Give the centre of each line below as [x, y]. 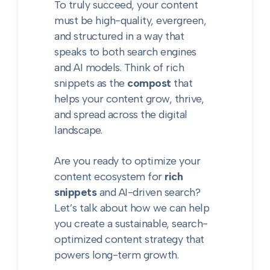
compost [149, 83]
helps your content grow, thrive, [129, 99]
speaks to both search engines [125, 52]
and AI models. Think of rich [119, 67]
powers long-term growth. [117, 255]
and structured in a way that [119, 36]
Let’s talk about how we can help [132, 208]
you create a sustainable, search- [131, 224]
